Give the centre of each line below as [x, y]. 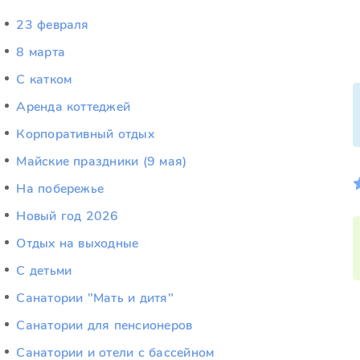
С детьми [44, 271]
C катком [44, 80]
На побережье [60, 189]
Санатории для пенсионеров [104, 325]
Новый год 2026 [67, 216]
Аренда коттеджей [74, 107]
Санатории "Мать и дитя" [95, 298]
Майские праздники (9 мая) [102, 162]
